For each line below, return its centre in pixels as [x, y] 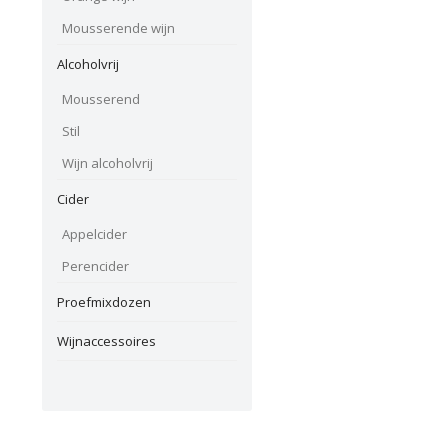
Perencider [95, 266]
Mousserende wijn [118, 28]
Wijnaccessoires [106, 341]
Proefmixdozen [104, 302]
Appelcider [94, 234]
